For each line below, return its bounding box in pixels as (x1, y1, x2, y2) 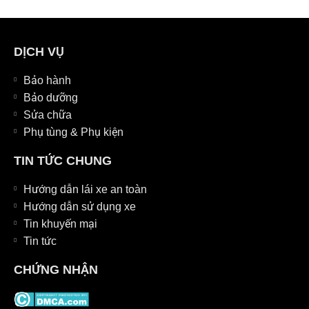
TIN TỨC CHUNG (14, 153, 112, 168)
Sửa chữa (23, 108, 72, 121)
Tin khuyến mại (23, 217, 97, 230)
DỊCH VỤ (14, 44, 64, 59)
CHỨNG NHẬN (14, 262, 98, 277)
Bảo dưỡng (23, 91, 78, 103)
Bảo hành (23, 74, 71, 86)
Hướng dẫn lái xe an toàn (23, 183, 147, 195)
